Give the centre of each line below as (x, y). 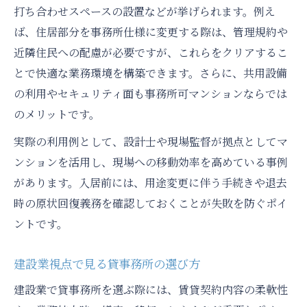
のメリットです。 (57, 114)
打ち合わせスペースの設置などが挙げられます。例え (145, 12)
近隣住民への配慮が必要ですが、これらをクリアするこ (151, 53)
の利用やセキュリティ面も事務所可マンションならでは (150, 94)
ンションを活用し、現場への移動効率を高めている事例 (151, 162)
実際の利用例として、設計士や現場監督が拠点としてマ (151, 142)
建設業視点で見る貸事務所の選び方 (107, 264)
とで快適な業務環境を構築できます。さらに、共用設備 (150, 73)
